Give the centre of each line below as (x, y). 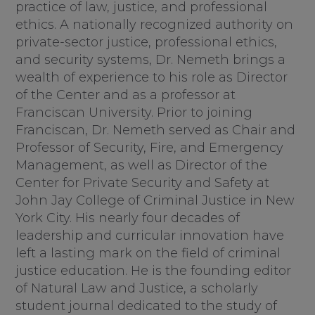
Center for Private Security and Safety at (143, 183)
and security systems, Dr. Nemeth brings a (151, 60)
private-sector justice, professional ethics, (147, 43)
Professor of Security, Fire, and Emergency (150, 148)
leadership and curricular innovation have (150, 236)
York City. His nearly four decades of (128, 218)
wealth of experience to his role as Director (152, 78)
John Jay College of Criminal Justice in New (155, 201)
